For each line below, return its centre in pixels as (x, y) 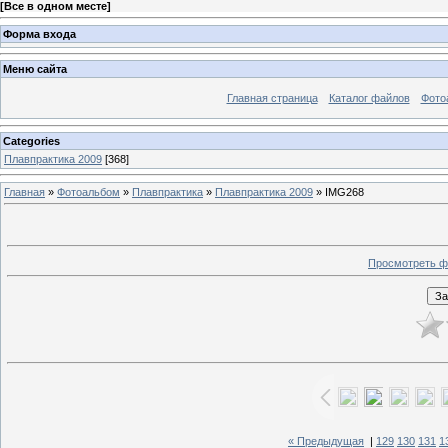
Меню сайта (35, 69)
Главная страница (272, 98)
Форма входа (39, 33)
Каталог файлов (369, 98)
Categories (31, 140)
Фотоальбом (88, 191)
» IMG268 (338, 191)
